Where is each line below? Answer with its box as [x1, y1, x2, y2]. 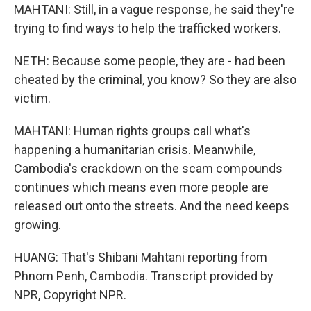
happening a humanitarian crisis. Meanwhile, [14, 142, 255, 157]
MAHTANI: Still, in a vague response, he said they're [14, 2, 294, 17]
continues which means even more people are [14, 180, 269, 194]
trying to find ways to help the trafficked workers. [14, 21, 281, 35]
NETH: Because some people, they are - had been [14, 53, 285, 68]
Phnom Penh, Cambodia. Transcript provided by [14, 269, 274, 283]
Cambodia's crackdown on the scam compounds [14, 161, 283, 176]
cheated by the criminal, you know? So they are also [14, 72, 296, 87]
